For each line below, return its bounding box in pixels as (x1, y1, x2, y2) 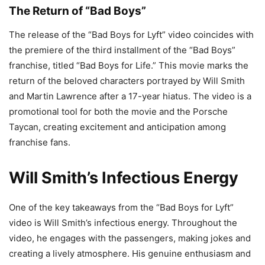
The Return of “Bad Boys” (9, 4, 146, 18)
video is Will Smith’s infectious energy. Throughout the (9, 216, 237, 228)
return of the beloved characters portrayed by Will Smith (9, 75, 245, 86)
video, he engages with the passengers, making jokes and (9, 232, 251, 244)
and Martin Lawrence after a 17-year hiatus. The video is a (9, 90, 251, 102)
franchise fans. (9, 136, 70, 148)
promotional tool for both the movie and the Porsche (9, 105, 228, 117)
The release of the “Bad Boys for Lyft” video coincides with (9, 28, 254, 40)
